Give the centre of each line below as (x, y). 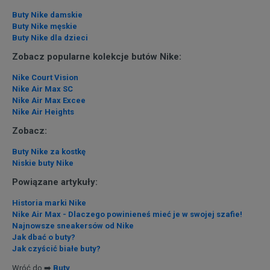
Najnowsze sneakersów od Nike (73, 226)
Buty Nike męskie (45, 27)
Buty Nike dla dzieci (50, 38)
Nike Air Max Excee (49, 101)
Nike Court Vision (45, 78)
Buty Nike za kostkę (49, 152)
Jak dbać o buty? (44, 237)
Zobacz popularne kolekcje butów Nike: (97, 57)
